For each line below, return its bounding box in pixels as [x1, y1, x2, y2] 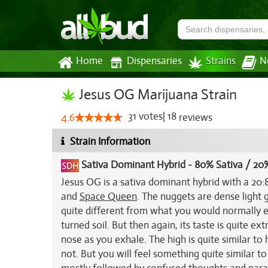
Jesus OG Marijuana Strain [76, 86, 237, 103]
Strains [206, 55, 236, 67]
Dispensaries [127, 55, 182, 67]
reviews [176, 111, 212, 124]
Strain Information [68, 135, 150, 148]
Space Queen [80, 190, 137, 203]
